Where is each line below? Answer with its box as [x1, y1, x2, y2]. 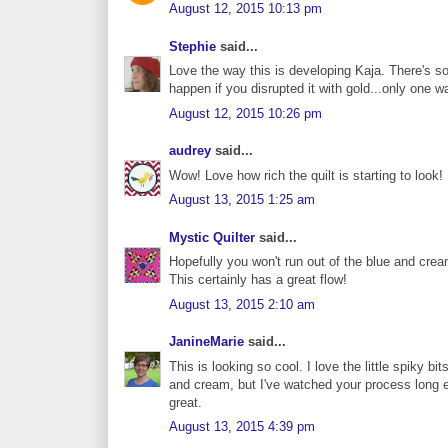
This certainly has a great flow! [169, 272, 347, 288]
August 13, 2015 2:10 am [169, 296, 315, 312]
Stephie [169, 38, 216, 54]
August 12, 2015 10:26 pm [169, 105, 322, 121]
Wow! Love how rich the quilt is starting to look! [169, 167, 443, 183]
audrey [169, 143, 211, 159]
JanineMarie [169, 334, 244, 350]
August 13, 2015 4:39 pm [169, 419, 315, 435]
